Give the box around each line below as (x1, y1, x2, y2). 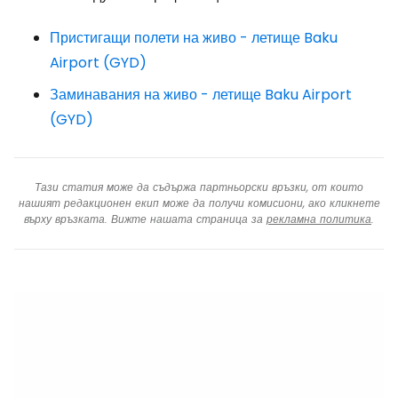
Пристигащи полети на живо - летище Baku (50, 28, 338, 48)
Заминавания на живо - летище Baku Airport (50, 84, 352, 105)
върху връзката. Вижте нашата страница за (24, 211, 267, 227)
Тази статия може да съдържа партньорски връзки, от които (35, 179, 363, 195)
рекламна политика (267, 211, 371, 227)
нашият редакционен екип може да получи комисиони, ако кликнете (18, 195, 380, 211)
